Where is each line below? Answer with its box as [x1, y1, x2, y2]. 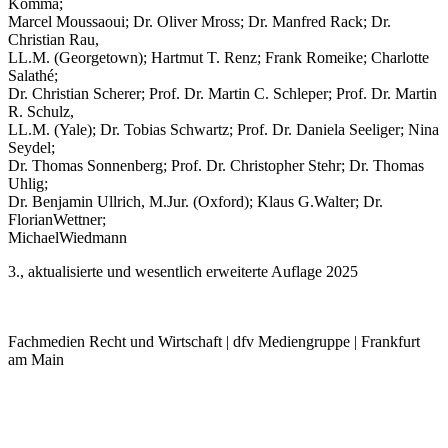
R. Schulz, [8, 102, 74, 120]
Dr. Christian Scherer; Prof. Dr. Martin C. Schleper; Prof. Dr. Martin [8, 84, 437, 102]
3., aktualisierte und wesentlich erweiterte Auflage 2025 [8, 262, 358, 280]
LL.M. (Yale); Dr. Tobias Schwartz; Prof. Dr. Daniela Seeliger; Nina [8, 120, 439, 138]
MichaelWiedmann [8, 228, 127, 246]
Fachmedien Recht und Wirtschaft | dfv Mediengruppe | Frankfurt [8, 332, 420, 350]
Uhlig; [8, 174, 48, 192]
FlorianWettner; [8, 210, 106, 228]
